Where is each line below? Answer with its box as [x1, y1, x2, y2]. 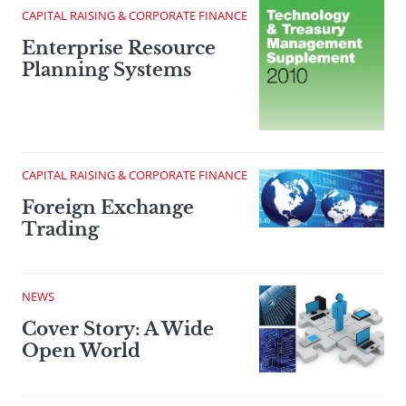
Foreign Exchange [22, 196, 194, 218]
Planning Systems [22, 58, 191, 81]
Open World [22, 340, 140, 362]
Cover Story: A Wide [22, 318, 214, 341]
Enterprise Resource [22, 36, 216, 59]
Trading [22, 217, 99, 240]
